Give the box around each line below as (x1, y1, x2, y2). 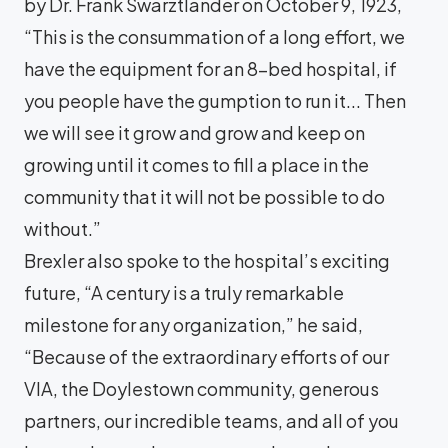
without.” (24, 216, 101, 240)
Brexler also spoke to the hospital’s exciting (24, 248, 390, 272)
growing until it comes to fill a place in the (24, 152, 369, 176)
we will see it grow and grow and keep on (24, 120, 365, 144)
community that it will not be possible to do (24, 184, 385, 208)
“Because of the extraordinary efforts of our (24, 344, 389, 368)
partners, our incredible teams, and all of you (24, 408, 399, 432)
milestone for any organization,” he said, (24, 312, 363, 336)
